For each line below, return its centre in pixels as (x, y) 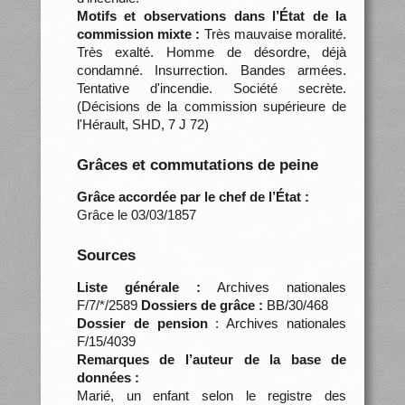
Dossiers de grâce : (203, 305)
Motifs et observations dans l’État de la (212, 15)
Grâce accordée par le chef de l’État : (193, 196)
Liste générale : (138, 287)
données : (108, 377)
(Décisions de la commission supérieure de (212, 106)
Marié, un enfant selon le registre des (212, 395)
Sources (106, 255)
